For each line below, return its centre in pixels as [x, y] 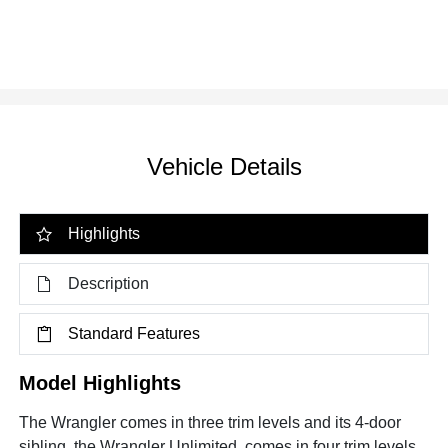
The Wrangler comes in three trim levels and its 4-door [210, 422]
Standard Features [134, 333]
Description [109, 283]
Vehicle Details [224, 166]
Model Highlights [100, 382]
